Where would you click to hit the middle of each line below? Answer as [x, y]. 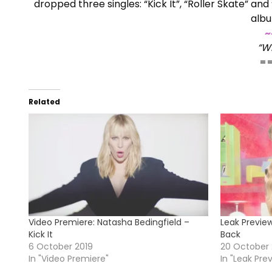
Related [44, 102]
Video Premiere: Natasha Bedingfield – [109, 223]
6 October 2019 [61, 247]
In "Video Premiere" [69, 259]
